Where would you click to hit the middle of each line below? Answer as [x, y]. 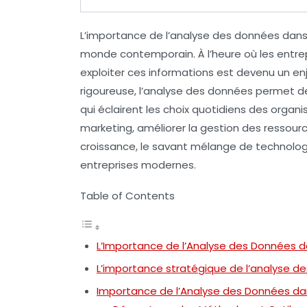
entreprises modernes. [138, 164]
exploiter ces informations [147, 72]
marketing [106, 127]
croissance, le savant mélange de [168, 146]
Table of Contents [127, 195]
